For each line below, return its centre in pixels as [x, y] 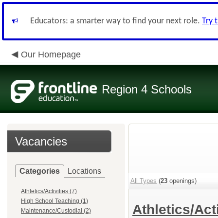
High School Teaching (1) [54, 201]
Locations [84, 171]
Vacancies [41, 141]
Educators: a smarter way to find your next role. [116, 21]
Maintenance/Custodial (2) [56, 211]
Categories [40, 171]
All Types [144, 181]
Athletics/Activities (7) [49, 191]
